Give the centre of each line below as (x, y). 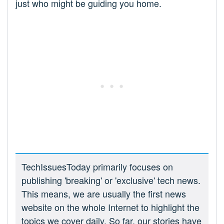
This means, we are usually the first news (104, 194)
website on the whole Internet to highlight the (110, 207)
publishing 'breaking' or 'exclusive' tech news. (111, 180)
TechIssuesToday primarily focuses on (97, 167)
